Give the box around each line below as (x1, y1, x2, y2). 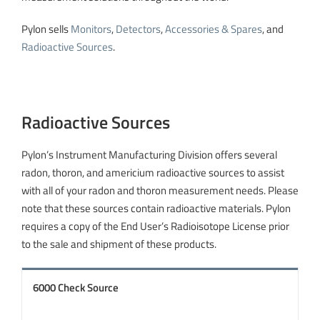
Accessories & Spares (165, 20, 262, 37)
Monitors (71, 20, 111, 37)
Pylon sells (21, 20, 71, 37)
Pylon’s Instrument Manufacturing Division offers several (21, 146, 277, 163)
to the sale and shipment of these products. (21, 235, 216, 252)
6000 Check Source (33, 279, 119, 296)
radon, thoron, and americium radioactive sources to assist (21, 164, 284, 181)
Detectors (116, 20, 161, 37)
